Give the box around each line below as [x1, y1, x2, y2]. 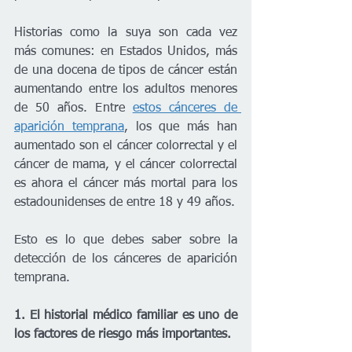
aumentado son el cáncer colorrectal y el [14, 140, 237, 153]
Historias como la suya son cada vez [14, 27, 237, 40]
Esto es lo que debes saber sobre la [14, 234, 237, 247]
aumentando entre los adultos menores [14, 83, 237, 97]
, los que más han [123, 121, 238, 134]
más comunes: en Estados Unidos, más [14, 46, 237, 59]
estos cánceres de [132, 102, 238, 115]
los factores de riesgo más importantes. [14, 328, 231, 342]
